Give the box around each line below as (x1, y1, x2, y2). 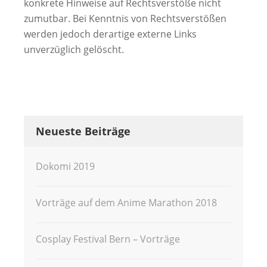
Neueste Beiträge (36, 124, 131, 138)
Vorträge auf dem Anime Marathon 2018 (36, 196, 217, 209)
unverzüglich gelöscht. (24, 43, 124, 56)
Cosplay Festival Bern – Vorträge (36, 232, 180, 246)
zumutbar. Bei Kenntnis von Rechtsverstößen (24, 12, 226, 25)
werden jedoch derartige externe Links (24, 27, 197, 41)
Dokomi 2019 (36, 160, 95, 173)
